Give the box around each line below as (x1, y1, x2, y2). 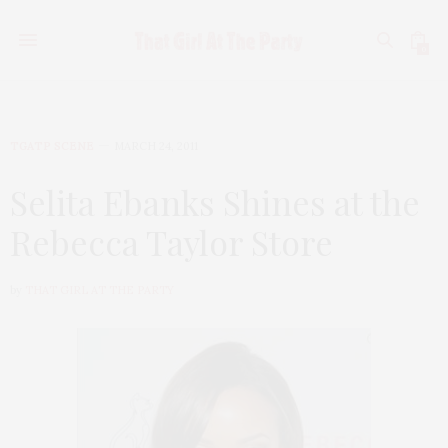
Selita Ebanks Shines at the (10, 179, 420, 225)
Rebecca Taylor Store (10, 219, 333, 265)
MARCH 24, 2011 (114, 139, 198, 153)
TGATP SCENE (10, 139, 94, 153)
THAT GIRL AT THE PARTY (25, 283, 174, 297)
